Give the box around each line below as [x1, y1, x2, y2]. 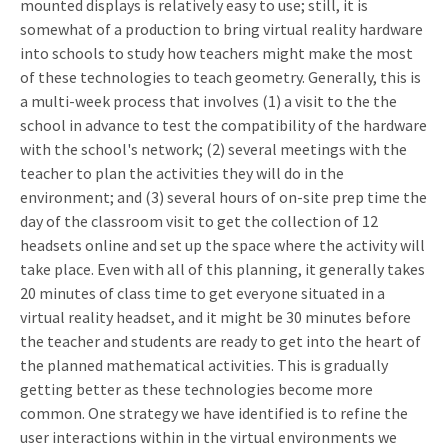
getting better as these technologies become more [20, 379, 373, 400]
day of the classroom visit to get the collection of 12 [20, 211, 378, 232]
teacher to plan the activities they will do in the [20, 163, 344, 184]
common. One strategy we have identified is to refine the [20, 403, 408, 424]
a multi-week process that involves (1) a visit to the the [20, 91, 397, 112]
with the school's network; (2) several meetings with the [20, 139, 407, 160]
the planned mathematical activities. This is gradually [20, 355, 388, 376]
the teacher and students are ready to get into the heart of [20, 331, 421, 352]
